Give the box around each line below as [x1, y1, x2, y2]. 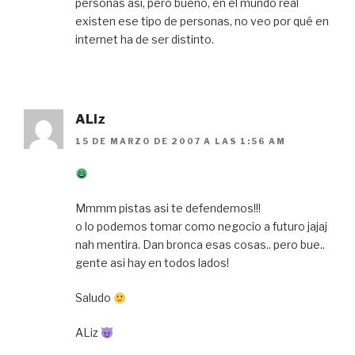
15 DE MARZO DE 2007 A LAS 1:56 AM [75, 136, 286, 147]
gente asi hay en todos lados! [75, 256, 229, 270]
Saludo [75, 291, 113, 305]
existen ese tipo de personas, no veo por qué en [75, 13, 329, 28]
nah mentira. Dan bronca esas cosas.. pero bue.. [75, 238, 325, 252]
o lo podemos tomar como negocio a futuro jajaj [75, 219, 327, 234]
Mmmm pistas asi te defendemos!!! [75, 201, 261, 216]
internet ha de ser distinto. [75, 32, 214, 46]
